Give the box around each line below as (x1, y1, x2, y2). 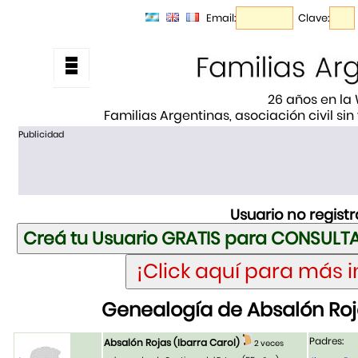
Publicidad (18, 128, 64, 141)
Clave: (298, 10, 329, 26)
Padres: (309, 334, 344, 348)
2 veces (254, 337, 284, 350)
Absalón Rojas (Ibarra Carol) (104, 336, 240, 350)
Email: (206, 10, 236, 26)
